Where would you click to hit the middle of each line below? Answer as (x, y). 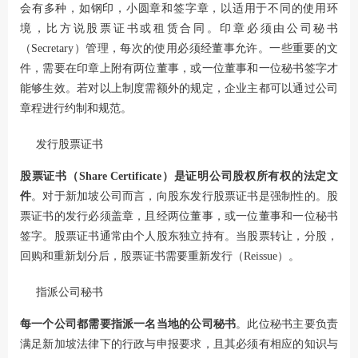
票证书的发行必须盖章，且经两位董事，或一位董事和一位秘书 (179, 217)
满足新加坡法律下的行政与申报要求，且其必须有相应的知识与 (179, 344)
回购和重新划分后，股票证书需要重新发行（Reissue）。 (160, 257)
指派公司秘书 (70, 292)
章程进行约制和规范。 (76, 109)
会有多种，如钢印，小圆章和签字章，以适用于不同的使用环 (179, 9)
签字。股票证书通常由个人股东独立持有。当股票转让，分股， (179, 237)
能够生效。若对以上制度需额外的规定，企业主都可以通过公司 (179, 89)
